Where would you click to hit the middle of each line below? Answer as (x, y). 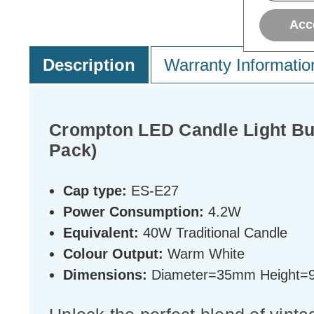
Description (89, 65)
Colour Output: (113, 254)
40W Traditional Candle (213, 233)
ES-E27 (153, 191)
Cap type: (95, 191)
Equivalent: (101, 233)
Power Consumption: (134, 212)
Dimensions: (105, 275)
